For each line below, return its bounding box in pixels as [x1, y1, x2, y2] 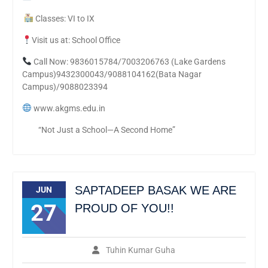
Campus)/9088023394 [22, 82, 108, 92]
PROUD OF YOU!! [74, 202, 174, 215]
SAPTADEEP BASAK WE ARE [74, 184, 236, 197]
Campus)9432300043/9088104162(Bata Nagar [22, 69, 202, 79]
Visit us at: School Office [31, 35, 120, 45]
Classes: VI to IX [33, 14, 95, 23]
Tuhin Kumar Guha [106, 245, 176, 255]
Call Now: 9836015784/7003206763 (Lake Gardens [31, 57, 226, 66]
